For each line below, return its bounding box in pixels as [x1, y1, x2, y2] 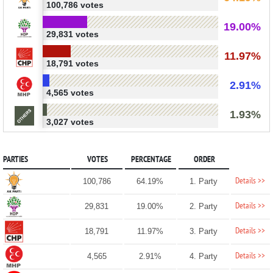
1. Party [189, 176, 218, 186]
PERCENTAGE [130, 154, 171, 165]
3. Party [189, 226, 218, 236]
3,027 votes [46, 116, 94, 127]
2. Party [189, 201, 218, 211]
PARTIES [2, 154, 28, 165]
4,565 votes [46, 87, 94, 97]
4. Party [189, 251, 218, 261]
